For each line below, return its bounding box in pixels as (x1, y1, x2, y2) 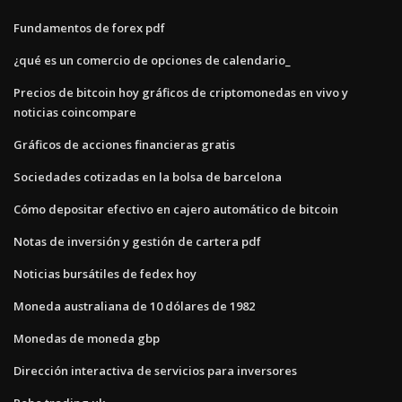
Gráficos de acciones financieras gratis (13, 135, 235, 153)
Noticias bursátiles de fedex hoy (13, 265, 197, 282)
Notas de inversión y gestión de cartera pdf (13, 232, 261, 249)
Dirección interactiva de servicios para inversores (13, 362, 297, 379)
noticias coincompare (13, 103, 136, 120)
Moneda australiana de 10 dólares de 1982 (13, 297, 255, 314)
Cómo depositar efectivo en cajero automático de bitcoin (13, 200, 338, 217)
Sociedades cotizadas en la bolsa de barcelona (13, 168, 282, 185)
